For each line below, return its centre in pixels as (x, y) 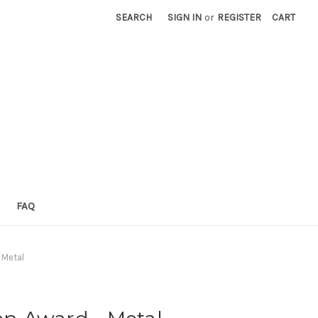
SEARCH (134, 17)
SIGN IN (185, 17)
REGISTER (240, 17)
